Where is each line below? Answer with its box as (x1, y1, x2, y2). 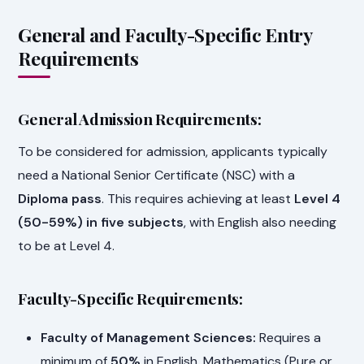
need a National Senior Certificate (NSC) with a (18, 166, 296, 184)
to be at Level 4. (18, 236, 115, 254)
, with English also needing (184, 213, 337, 231)
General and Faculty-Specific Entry (18, 21, 312, 47)
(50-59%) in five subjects (18, 213, 184, 231)
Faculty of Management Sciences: (41, 329, 257, 347)
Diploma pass (18, 189, 102, 207)
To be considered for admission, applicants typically (18, 142, 328, 160)
